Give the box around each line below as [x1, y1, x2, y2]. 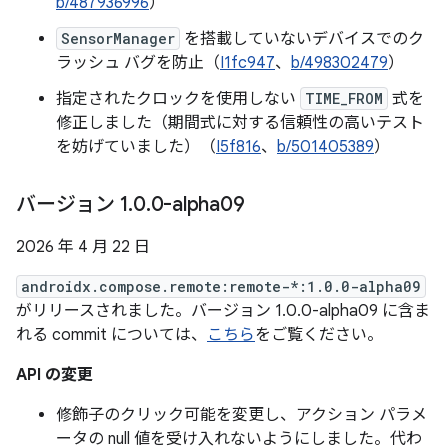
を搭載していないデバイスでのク [180, 29, 424, 49]
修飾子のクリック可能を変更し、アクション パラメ [56, 405, 427, 425]
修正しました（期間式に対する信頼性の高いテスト [56, 113, 424, 133]
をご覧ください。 [255, 325, 383, 345]
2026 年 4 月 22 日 [16, 237, 150, 257]
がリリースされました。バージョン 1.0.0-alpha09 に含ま [16, 301, 430, 321]
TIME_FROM [305, 89, 383, 108]
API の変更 [16, 365, 93, 385]
